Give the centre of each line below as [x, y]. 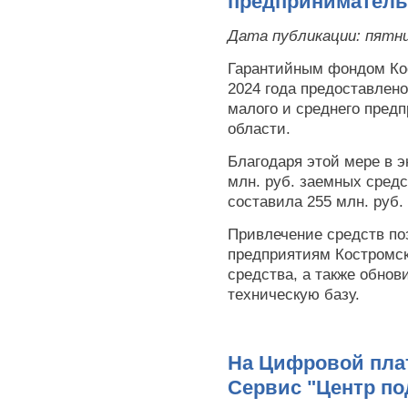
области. [259, 129]
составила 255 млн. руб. [316, 202]
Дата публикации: [296, 36]
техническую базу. [294, 295]
